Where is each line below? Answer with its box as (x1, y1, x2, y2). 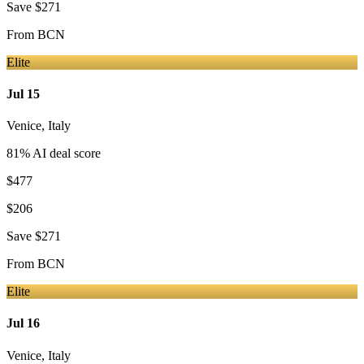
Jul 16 (6, 316, 40, 331)
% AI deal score (19, 146, 101, 161)
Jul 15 (6, 86, 40, 101)
